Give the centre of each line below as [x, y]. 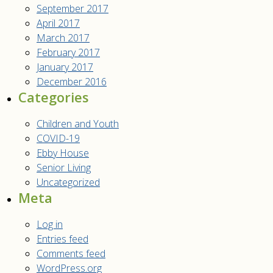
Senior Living [64, 168]
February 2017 [68, 52]
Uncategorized [68, 182]
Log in [50, 224]
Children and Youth [78, 124]
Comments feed [71, 253]
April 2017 [58, 23]
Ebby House [63, 153]
